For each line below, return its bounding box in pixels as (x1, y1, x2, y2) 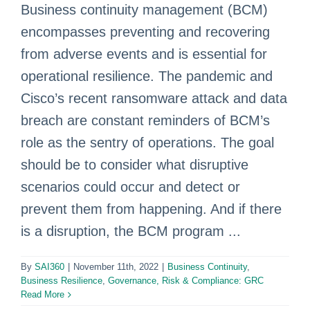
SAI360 (35, 262, 64, 272)
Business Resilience (21, 275, 102, 286)
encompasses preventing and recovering (21, 24, 270, 39)
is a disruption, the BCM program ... (21, 224, 241, 239)
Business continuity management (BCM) (21, 2, 268, 17)
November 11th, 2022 (73, 262, 158, 272)
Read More (21, 289, 64, 300)
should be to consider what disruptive (21, 157, 248, 172)
